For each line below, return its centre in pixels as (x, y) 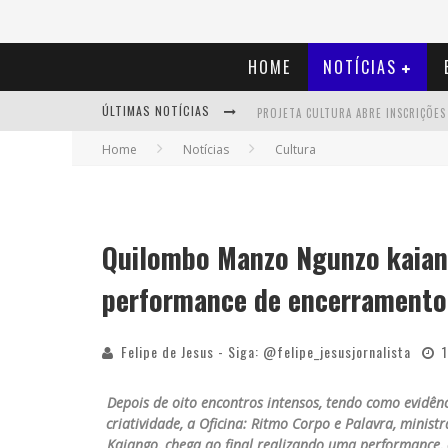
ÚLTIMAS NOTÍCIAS (158, 110)
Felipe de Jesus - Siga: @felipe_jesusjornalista (266, 351)
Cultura (295, 149)
